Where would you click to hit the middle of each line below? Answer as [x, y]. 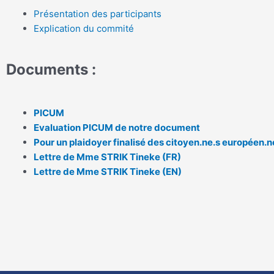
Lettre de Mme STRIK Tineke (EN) [108, 171]
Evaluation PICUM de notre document [117, 127]
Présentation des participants [98, 14]
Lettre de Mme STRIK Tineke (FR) [107, 157]
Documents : [51, 69]
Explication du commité [84, 28]
